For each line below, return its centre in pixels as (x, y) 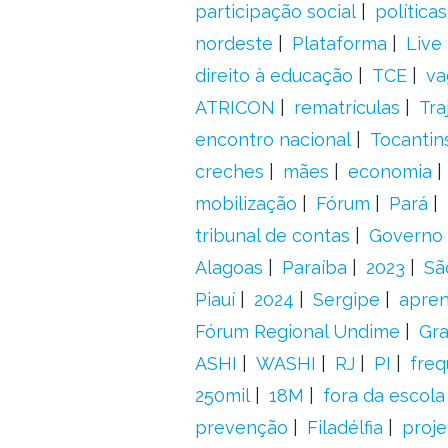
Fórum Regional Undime (297, 331)
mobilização (245, 203)
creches (229, 171)
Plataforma (339, 43)
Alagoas (228, 267)
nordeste (233, 43)
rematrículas (346, 107)
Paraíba (314, 267)
